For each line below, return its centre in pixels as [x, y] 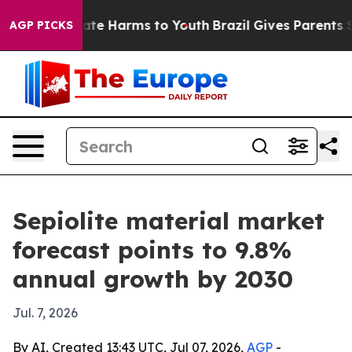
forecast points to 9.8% [152, 250]
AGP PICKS [41, 25]
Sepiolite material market [169, 221]
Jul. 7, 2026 [45, 313]
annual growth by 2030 [153, 279]
